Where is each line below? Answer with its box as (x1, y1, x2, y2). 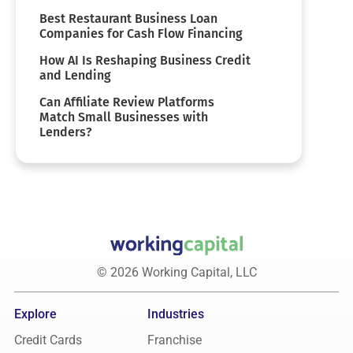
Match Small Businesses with (39, 109, 208, 124)
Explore (14, 306, 57, 321)
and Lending (39, 67, 111, 83)
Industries (147, 306, 204, 321)
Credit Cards (14, 332, 82, 347)
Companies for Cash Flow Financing (39, 25, 243, 41)
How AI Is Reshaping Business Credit (39, 52, 251, 68)
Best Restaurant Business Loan (39, 10, 217, 26)
